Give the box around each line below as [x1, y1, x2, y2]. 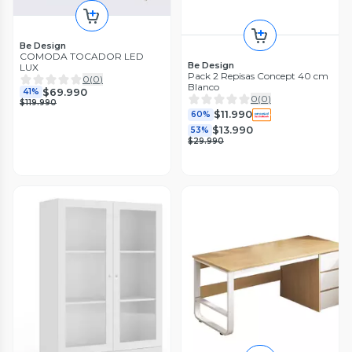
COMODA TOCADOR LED [20, 50, 144, 63]
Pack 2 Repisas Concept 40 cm [188, 69, 328, 82]
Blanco [188, 80, 219, 93]
